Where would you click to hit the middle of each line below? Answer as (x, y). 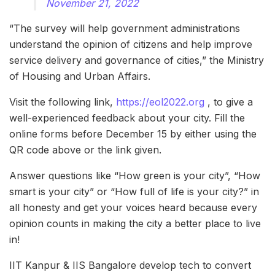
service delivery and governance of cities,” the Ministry (137, 60)
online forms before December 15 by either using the (133, 134)
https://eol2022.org (160, 102)
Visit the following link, (63, 102)
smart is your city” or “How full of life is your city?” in (134, 191)
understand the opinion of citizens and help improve (131, 44)
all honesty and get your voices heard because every (133, 207)
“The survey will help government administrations (125, 28)
